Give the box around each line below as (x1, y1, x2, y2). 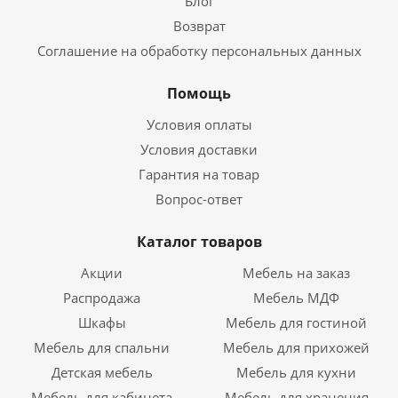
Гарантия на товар (139, 165, 259, 183)
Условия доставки (140, 140, 258, 158)
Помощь (167, 84, 231, 103)
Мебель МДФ (253, 289, 339, 306)
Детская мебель (51, 363, 153, 381)
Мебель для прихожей (223, 338, 370, 356)
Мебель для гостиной (226, 314, 367, 331)
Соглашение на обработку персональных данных (36, 42, 362, 60)
